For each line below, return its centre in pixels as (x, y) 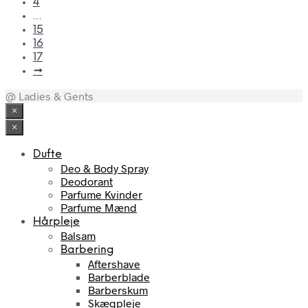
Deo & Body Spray (104, 168)
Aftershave (114, 263)
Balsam (78, 235)
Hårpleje (56, 221)
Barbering (87, 250)
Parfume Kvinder (101, 194)
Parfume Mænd (99, 207)
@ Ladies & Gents (49, 96)
